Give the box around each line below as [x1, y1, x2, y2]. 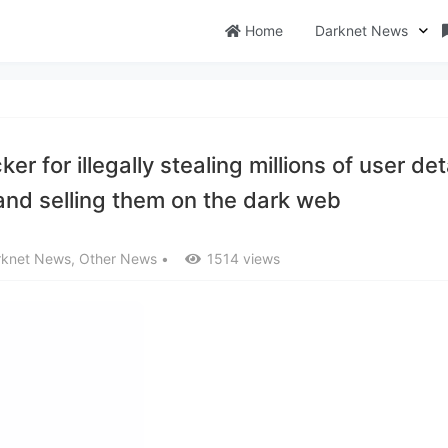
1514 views [207, 250, 280, 267]
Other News [79, 250, 157, 267]
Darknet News [311, 22, 408, 39]
